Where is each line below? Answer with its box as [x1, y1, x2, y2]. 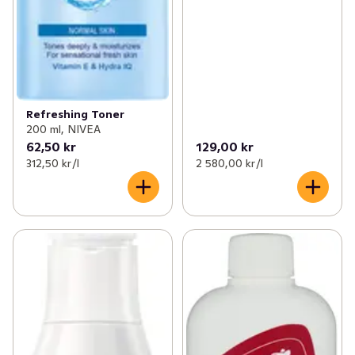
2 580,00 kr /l [195, 155, 263, 170]
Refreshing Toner [26, 106, 124, 121]
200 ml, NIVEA [26, 121, 101, 136]
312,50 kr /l [26, 155, 79, 170]
